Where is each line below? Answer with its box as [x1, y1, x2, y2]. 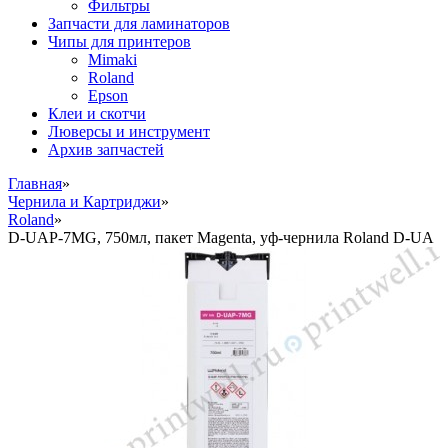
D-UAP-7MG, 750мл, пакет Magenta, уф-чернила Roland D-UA [8, 229, 434, 247]
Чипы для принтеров [48, 33, 191, 51]
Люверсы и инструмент [48, 123, 210, 141]
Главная [8, 175, 62, 193]
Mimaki [88, 51, 137, 69]
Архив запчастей [48, 141, 164, 159]
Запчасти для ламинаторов [48, 15, 230, 33]
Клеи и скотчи [48, 105, 146, 123]
